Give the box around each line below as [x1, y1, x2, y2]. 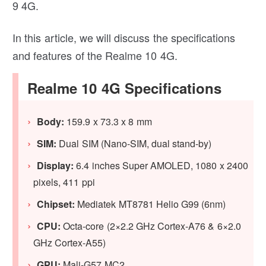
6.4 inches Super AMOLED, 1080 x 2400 [74, 158, 248, 172]
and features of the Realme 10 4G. [12, 47, 178, 63]
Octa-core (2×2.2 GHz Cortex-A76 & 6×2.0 [61, 218, 241, 233]
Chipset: [37, 197, 75, 211]
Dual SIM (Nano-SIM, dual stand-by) [56, 136, 212, 150]
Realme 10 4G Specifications [27, 77, 221, 98]
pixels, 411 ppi [33, 175, 95, 189]
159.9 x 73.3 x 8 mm [64, 114, 152, 128]
